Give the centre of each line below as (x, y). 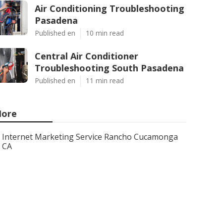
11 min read (105, 81)
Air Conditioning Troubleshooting (110, 8)
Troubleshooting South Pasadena (109, 68)
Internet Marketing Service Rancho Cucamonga (90, 137)
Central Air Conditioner (86, 56)
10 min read (105, 33)
